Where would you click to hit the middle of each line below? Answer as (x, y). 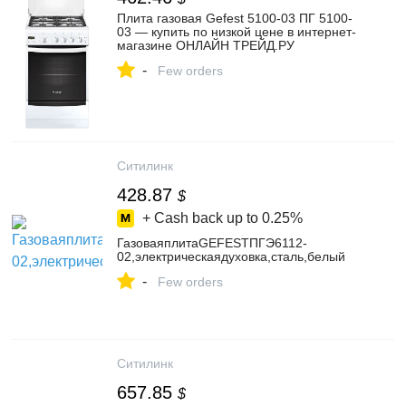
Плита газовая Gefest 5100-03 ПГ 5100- (235, 18)
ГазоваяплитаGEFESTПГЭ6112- (212, 243)
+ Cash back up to (200, 218)
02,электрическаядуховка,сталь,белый (231, 256)
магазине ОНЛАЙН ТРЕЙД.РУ (206, 45)
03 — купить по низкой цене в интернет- (237, 32)
